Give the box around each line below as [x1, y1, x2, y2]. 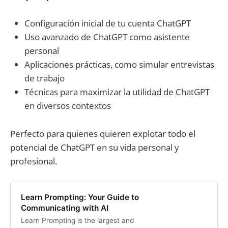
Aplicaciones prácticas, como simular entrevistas [24, 59, 214, 71]
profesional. [10, 155, 57, 167]
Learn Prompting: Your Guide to [20, 192, 139, 203]
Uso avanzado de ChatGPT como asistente [24, 31, 190, 43]
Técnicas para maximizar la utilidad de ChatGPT [24, 86, 210, 98]
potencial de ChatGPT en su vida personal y [10, 141, 179, 153]
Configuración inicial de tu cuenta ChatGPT [24, 17, 191, 30]
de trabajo [24, 72, 65, 84]
